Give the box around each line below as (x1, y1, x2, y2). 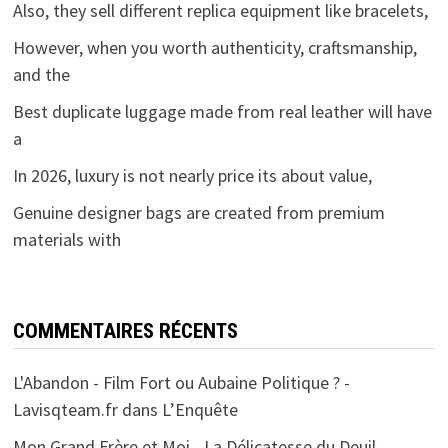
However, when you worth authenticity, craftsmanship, (12, 36, 417, 60)
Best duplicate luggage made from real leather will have (12, 100, 432, 124)
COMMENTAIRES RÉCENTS (12, 319, 238, 344)
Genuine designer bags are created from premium (12, 201, 385, 225)
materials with (12, 228, 121, 252)
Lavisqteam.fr (12, 398, 118, 422)
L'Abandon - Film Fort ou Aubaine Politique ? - (12, 371, 350, 395)
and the (12, 63, 70, 87)
